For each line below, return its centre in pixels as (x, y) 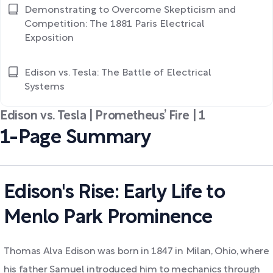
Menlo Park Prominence (108, 218)
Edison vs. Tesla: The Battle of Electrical (118, 73)
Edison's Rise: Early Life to (115, 193)
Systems (44, 87)
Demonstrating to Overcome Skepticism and (130, 10)
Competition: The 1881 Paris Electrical (115, 24)
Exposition (49, 38)
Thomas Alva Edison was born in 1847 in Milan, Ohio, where (136, 252)
